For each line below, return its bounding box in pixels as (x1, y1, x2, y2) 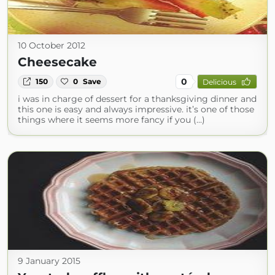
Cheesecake (18, 55, 97, 69)
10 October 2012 (18, 40, 85, 51)
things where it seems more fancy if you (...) (18, 114, 205, 125)
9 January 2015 (18, 255, 80, 266)
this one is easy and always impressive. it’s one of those (18, 104, 254, 115)
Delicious (202, 77, 236, 87)
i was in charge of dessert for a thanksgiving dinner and (18, 93, 257, 104)
